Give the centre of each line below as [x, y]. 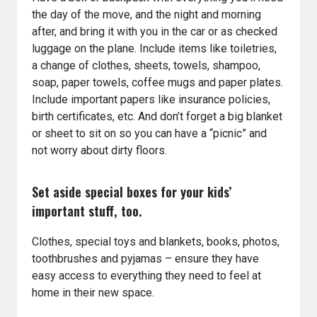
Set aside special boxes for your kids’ [132, 192]
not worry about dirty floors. [100, 151]
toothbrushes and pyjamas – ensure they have [146, 258]
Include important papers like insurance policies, [151, 100]
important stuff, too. [87, 211]
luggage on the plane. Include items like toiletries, [155, 49]
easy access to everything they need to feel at [147, 275]
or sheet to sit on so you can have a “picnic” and [150, 134]
